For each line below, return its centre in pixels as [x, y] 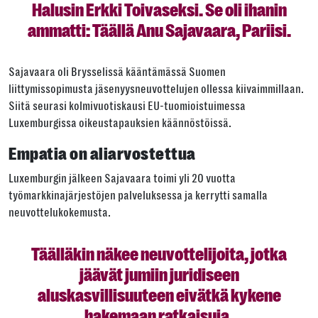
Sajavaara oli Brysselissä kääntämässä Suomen [117, 72]
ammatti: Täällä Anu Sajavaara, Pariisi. [159, 31]
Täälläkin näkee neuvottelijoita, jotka [159, 255]
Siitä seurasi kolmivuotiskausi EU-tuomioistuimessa [127, 106]
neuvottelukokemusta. [60, 213]
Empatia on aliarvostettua [102, 154]
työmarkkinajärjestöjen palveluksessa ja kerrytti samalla [138, 196]
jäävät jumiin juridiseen [159, 275]
